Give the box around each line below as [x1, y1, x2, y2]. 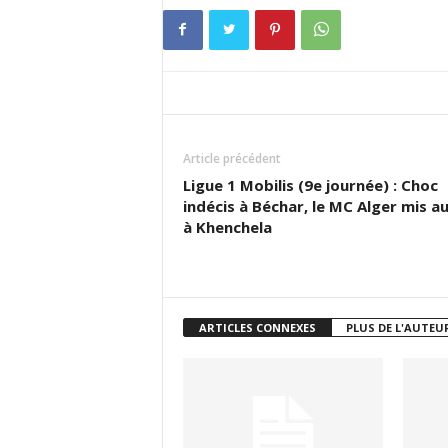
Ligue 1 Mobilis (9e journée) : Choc [182, 175, 438, 195]
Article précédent [182, 150, 281, 167]
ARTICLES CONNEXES [198, 320, 316, 335]
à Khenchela [182, 217, 272, 237]
